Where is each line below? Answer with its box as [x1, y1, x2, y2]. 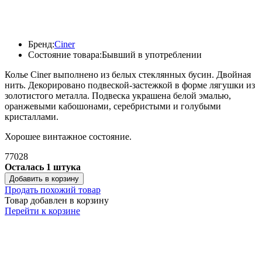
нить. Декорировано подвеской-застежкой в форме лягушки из [5, 80, 255, 90]
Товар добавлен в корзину [5, 195, 109, 205]
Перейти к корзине [5, 205, 80, 216]
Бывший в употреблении [102, 49, 202, 60]
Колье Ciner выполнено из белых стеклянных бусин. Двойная [5, 69, 251, 80]
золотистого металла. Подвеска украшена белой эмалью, [5, 90, 231, 101]
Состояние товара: [28, 49, 102, 60]
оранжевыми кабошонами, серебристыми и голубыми [5, 101, 221, 111]
